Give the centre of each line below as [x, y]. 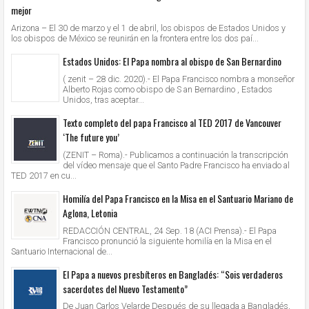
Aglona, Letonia [90, 212]
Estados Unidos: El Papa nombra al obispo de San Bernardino [172, 61]
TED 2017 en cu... [44, 175]
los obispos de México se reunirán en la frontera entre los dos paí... [135, 39]
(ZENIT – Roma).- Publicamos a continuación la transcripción [176, 154]
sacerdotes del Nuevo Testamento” [125, 288]
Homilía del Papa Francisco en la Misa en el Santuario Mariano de [178, 198]
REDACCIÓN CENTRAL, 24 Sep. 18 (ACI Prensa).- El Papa [170, 230]
